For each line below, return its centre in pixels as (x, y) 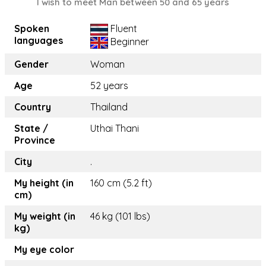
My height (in (44, 183)
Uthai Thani (115, 129)
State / (31, 129)
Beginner (129, 42)
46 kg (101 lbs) (120, 216)
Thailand (109, 107)
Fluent (123, 29)
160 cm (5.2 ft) (121, 183)
